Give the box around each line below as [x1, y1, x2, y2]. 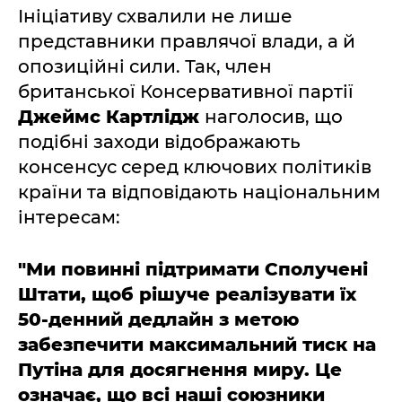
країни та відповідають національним [18, 181, 380, 203]
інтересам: [18, 206, 120, 228]
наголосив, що [205, 106, 343, 127]
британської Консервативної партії [18, 81, 354, 102]
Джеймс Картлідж [18, 106, 205, 127]
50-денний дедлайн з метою [18, 309, 299, 330]
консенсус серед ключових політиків [18, 156, 371, 178]
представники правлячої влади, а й [18, 31, 355, 52]
